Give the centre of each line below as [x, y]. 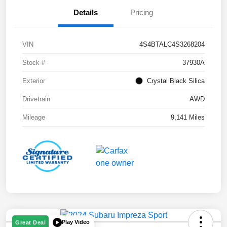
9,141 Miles [188, 118]
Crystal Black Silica [176, 81]
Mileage [34, 118]
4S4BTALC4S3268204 [172, 45]
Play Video [76, 222]
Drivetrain [36, 99]
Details [86, 13]
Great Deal [30, 222]
